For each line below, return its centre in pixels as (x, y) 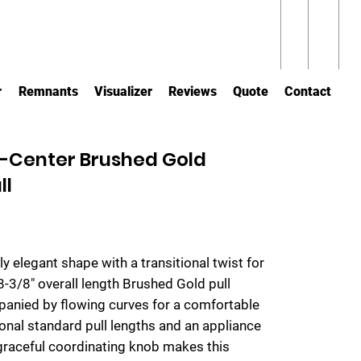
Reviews (192, 91)
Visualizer (123, 91)
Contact (308, 91)
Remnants (48, 91)
